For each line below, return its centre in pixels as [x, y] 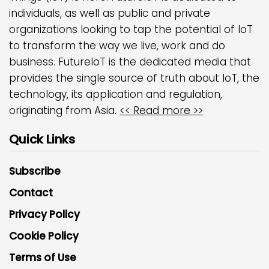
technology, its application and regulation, [116, 94]
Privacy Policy [44, 214]
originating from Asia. [64, 110]
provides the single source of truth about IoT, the [134, 78]
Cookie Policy [44, 236]
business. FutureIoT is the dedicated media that [130, 62]
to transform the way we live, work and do [117, 45]
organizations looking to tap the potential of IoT [131, 29]
